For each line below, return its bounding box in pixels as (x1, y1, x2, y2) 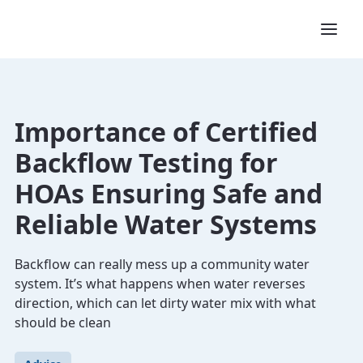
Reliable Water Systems (15, 207, 317, 241)
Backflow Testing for (15, 145, 278, 180)
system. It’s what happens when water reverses (15, 275, 305, 293)
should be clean (15, 314, 111, 331)
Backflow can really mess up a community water (15, 255, 310, 273)
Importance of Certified (15, 114, 318, 149)
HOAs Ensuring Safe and (15, 176, 322, 211)
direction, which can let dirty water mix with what (15, 294, 316, 312)
